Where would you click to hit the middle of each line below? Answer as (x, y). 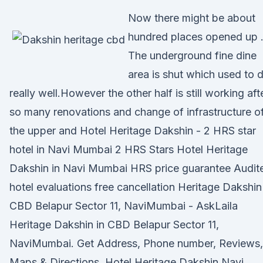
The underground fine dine (192, 55)
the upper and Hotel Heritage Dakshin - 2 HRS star (133, 131)
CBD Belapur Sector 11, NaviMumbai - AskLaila (124, 206)
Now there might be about (192, 18)
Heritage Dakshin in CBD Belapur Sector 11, (114, 225)
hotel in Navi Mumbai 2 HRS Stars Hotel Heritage (129, 149)
